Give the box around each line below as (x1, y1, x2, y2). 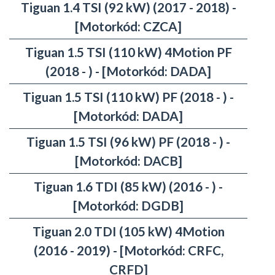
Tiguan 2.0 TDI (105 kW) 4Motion (32, 223, 225, 239)
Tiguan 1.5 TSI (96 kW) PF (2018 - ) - (26, 134, 230, 150)
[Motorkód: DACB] (74, 153, 182, 169)
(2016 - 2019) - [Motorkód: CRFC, (33, 242, 223, 258)
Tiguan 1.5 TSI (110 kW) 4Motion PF (25, 44, 232, 60)
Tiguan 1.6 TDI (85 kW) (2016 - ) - (34, 179, 223, 195)
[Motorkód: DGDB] (73, 198, 184, 214)
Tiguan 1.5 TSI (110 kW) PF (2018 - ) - (23, 89, 234, 105)
